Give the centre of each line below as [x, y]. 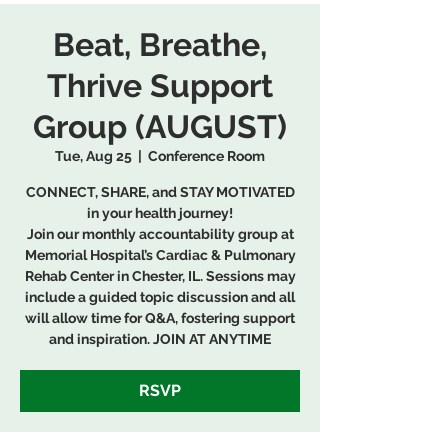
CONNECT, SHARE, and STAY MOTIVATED [160, 192]
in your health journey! [160, 213]
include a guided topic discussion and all [160, 297]
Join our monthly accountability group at [160, 234]
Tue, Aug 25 [93, 156]
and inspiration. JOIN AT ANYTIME [160, 339]
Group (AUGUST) [160, 126]
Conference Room [206, 156]
